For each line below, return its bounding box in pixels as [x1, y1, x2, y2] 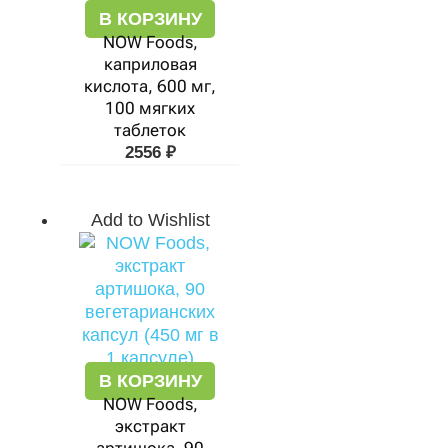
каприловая [103, 54, 197, 74]
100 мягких [105, 98, 195, 118]
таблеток [114, 120, 186, 140]
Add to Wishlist [90, 210, 210, 230]
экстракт [114, 416, 186, 436]
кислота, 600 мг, [84, 76, 216, 96]
